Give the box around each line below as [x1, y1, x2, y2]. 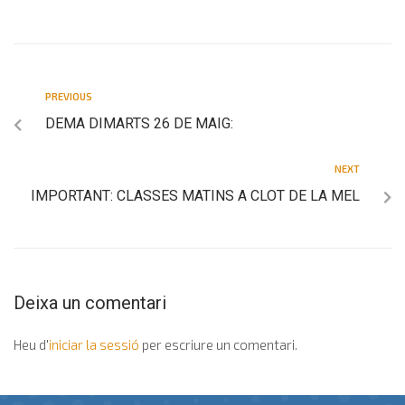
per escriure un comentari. [139, 335, 297, 353]
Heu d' [14, 335, 49, 353]
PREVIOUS [45, 89, 92, 102]
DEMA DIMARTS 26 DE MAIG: [45, 114, 233, 132]
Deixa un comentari [14, 291, 166, 314]
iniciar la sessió [49, 335, 139, 353]
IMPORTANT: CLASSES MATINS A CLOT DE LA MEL [31, 186, 360, 204]
